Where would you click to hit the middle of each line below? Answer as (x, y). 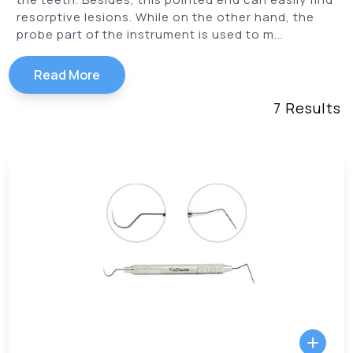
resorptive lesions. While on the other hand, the (166, 17)
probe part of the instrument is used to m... (150, 34)
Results (311, 108)
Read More (67, 75)
